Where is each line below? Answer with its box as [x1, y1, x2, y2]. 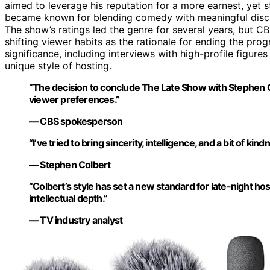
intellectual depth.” [29, 192, 107, 205]
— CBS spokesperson [29, 115, 123, 128]
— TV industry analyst [29, 214, 123, 227]
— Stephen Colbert [29, 159, 111, 171]
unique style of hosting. [5, 60, 111, 72]
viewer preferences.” [29, 93, 119, 106]
